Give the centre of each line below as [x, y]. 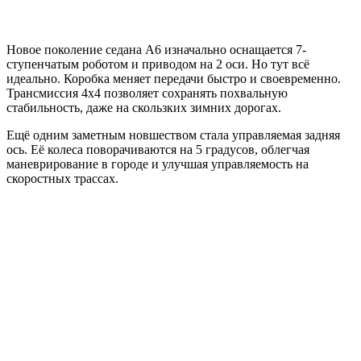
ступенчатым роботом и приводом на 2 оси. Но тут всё [158, 64]
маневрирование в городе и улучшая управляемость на [158, 164]
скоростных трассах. [62, 178]
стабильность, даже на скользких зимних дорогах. [144, 107]
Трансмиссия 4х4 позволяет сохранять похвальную [147, 93]
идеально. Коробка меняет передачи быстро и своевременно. [174, 78]
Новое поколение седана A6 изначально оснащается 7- [156, 49]
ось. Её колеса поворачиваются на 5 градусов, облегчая [158, 149]
